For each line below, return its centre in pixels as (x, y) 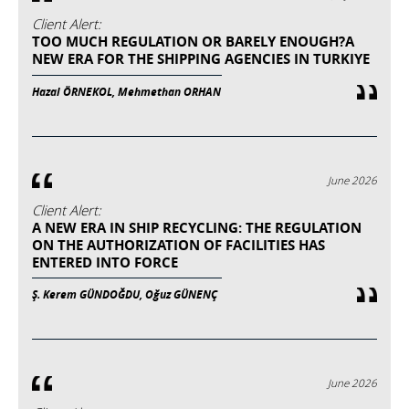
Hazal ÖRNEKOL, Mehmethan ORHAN (126, 92)
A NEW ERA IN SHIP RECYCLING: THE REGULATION (197, 227)
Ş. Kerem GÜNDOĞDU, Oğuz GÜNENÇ (125, 295)
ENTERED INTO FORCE (105, 262)
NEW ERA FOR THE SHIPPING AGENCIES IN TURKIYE (201, 59)
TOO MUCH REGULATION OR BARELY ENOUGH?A (193, 42)
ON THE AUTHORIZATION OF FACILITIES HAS (178, 245)
